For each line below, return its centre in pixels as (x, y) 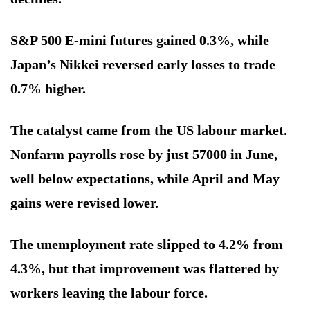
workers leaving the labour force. (109, 292)
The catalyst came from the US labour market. (149, 130)
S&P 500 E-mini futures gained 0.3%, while (140, 40)
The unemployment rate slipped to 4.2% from (147, 244)
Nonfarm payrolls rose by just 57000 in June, (144, 154)
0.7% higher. (48, 88)
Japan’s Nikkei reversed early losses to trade (143, 64)
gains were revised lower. (84, 202)
